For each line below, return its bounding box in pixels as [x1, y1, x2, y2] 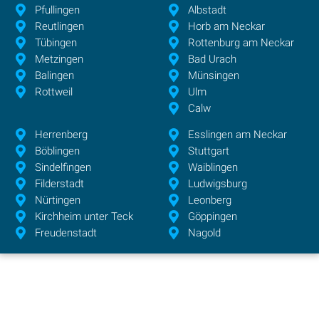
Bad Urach [188, 53, 237, 66]
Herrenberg [35, 128, 88, 142]
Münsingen [188, 69, 240, 83]
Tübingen [35, 36, 78, 50]
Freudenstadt [35, 226, 98, 240]
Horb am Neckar [188, 20, 266, 33]
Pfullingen [35, 4, 80, 17]
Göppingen [188, 210, 238, 224]
